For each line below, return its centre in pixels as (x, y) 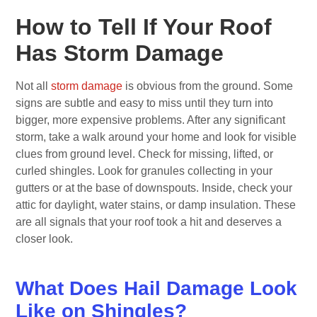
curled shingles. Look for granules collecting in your (144, 171)
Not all (34, 86)
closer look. (45, 239)
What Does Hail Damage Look (157, 288)
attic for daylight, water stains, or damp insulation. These (156, 205)
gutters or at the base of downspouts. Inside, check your (154, 188)
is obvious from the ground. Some (208, 86)
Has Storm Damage (120, 53)
